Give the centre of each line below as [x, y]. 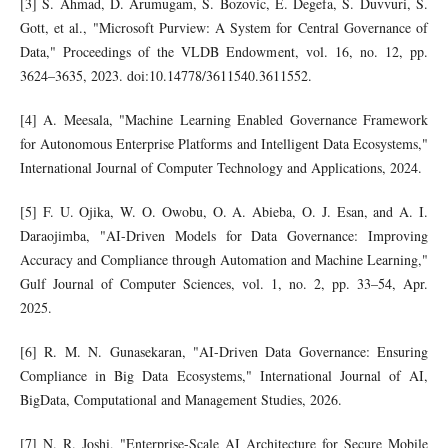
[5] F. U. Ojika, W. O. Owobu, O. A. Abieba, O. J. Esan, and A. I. [224, 212]
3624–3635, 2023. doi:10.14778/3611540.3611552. [165, 76]
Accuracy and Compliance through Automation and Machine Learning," [224, 260]
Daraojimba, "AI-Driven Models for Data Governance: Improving [224, 236]
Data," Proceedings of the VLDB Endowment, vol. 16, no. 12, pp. [224, 52]
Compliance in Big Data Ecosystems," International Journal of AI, [224, 376]
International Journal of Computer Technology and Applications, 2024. [220, 168]
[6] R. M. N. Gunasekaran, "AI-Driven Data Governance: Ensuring [224, 352]
